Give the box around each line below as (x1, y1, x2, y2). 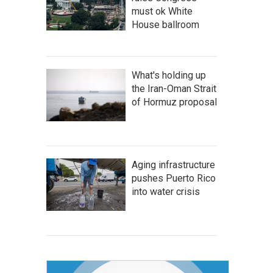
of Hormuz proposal (132, 96, 217, 108)
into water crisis (132, 186, 200, 197)
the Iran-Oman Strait (132, 83, 216, 94)
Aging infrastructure (132, 159, 215, 171)
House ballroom (132, 19, 199, 30)
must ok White (132, 5, 193, 17)
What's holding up (132, 69, 206, 81)
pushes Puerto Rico (132, 172, 216, 184)
